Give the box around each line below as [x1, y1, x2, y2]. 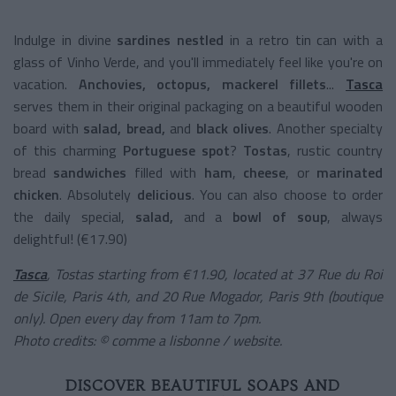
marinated [308, 161, 384, 183]
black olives [191, 117, 269, 139]
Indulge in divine [13, 28, 111, 50]
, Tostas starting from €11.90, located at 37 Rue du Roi [47, 263, 383, 285]
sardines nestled [110, 28, 231, 50]
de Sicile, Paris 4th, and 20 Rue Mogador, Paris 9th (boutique [13, 285, 383, 307]
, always [327, 205, 384, 227]
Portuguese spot [123, 139, 230, 161]
